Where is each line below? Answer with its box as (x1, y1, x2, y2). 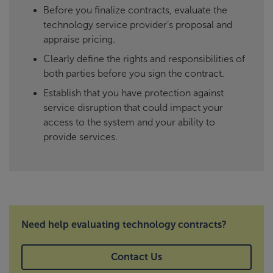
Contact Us (111, 252, 162, 263)
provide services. (43, 132, 118, 143)
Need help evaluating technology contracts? (21, 219, 227, 230)
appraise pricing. (43, 34, 115, 45)
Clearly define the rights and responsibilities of (43, 54, 245, 65)
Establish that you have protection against (43, 88, 224, 99)
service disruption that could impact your (43, 102, 223, 113)
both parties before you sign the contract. (43, 68, 224, 79)
